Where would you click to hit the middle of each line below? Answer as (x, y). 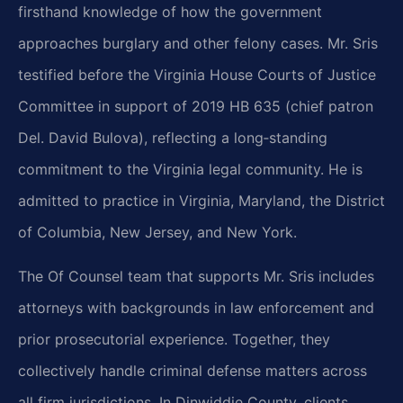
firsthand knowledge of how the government (170, 11)
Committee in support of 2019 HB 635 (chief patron (196, 106)
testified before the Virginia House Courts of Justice (197, 74)
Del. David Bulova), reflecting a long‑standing (173, 137)
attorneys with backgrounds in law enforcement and (196, 308)
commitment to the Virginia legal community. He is (190, 169)
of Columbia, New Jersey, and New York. (157, 232)
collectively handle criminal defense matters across (193, 371)
